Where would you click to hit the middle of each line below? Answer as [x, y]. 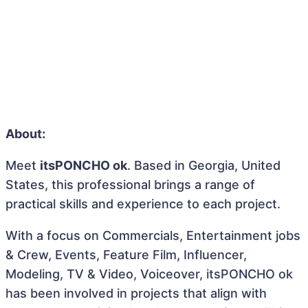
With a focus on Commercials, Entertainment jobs [153, 235]
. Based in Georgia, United [204, 165]
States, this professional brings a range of [130, 185]
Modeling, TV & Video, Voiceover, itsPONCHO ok [149, 274]
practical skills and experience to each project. [143, 204]
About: [25, 134]
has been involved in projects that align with [136, 293]
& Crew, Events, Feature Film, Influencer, [126, 255]
